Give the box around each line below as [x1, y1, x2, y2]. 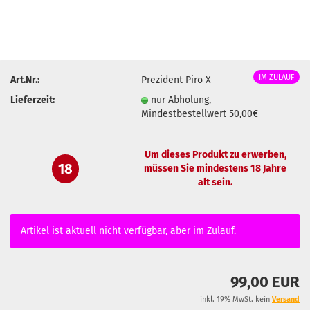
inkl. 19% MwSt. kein [200, 295, 272, 304]
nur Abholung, [151, 93, 212, 106]
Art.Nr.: [10, 73, 39, 86]
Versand [272, 295, 300, 304]
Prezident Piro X [141, 73, 212, 86]
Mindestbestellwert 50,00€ [141, 107, 259, 120]
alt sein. [198, 176, 233, 188]
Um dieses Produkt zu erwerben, [144, 148, 286, 161]
